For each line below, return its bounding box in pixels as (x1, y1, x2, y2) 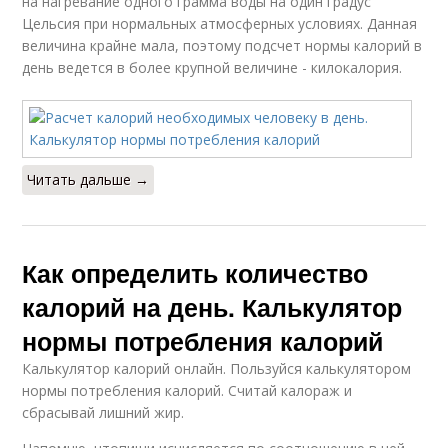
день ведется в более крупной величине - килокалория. (22, 58, 403, 77)
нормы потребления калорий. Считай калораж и (22, 381, 353, 400)
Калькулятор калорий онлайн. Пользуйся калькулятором (22, 359, 412, 378)
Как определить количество (22, 255, 369, 291)
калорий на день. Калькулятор (22, 289, 403, 325)
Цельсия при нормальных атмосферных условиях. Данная (22, 14, 418, 33)
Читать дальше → (27, 170, 150, 189)
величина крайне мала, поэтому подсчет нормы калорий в (22, 36, 423, 55)
